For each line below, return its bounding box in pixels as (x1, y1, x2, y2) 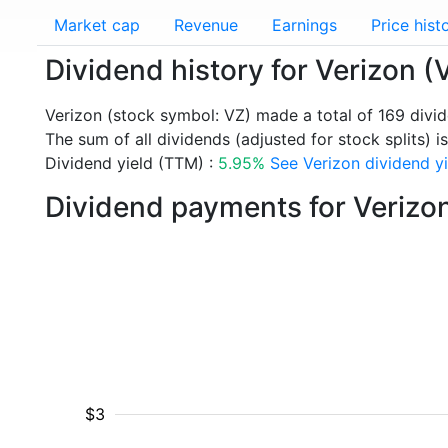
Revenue (174, 15, 238, 35)
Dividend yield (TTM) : (45, 153, 218, 173)
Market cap (54, 15, 140, 35)
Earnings (272, 15, 337, 35)
